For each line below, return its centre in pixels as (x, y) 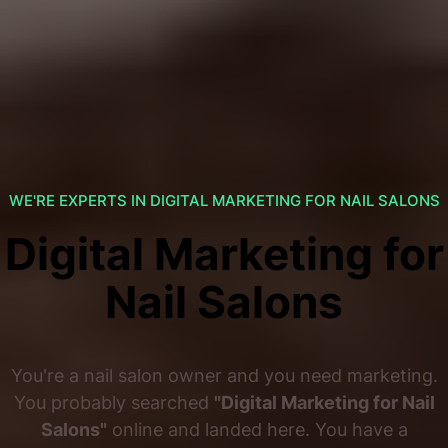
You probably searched (113, 402)
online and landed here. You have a (257, 429)
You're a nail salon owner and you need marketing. (224, 375)
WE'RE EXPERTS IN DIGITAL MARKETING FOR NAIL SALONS (224, 201)
